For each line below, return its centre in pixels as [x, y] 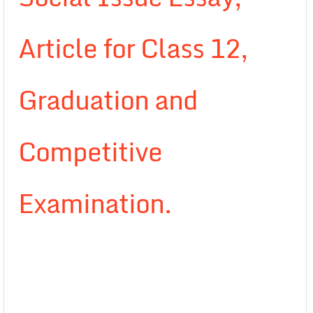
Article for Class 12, [133, 48]
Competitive [90, 152]
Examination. [95, 203]
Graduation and [108, 100]
